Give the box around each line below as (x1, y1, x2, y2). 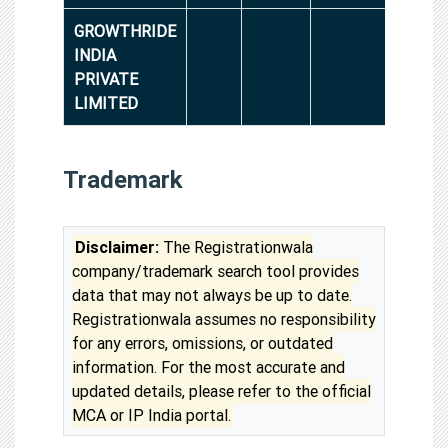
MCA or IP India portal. (72, 404, 231, 425)
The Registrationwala (159, 236, 314, 257)
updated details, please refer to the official (72, 380, 371, 401)
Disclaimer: (75, 236, 160, 257)
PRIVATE (74, 68, 138, 89)
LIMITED (74, 92, 138, 113)
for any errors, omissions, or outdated (72, 332, 333, 353)
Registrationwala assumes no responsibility (72, 308, 376, 329)
